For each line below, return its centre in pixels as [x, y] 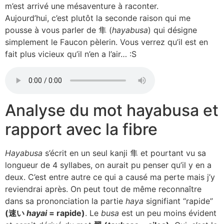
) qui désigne [172, 30]
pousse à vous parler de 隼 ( [58, 30]
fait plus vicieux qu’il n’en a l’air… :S [71, 54]
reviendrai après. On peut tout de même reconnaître [103, 189]
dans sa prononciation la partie [65, 201]
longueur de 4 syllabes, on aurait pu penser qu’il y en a [108, 165]
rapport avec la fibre [81, 129]
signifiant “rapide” [178, 201]
